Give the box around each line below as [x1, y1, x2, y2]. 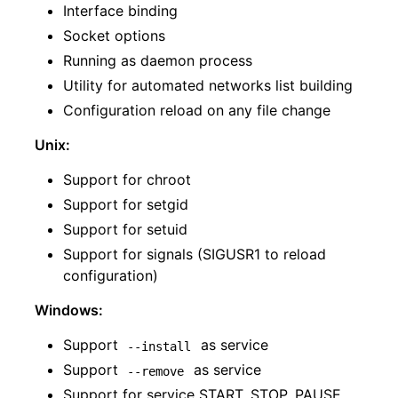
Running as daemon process [63, 52, 252, 70]
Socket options [63, 27, 165, 45]
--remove [127, 363, 185, 378]
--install [127, 338, 192, 354]
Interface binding [63, 2, 178, 20]
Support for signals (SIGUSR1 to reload [63, 245, 326, 264]
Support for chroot [63, 171, 191, 189]
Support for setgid [63, 195, 188, 214]
